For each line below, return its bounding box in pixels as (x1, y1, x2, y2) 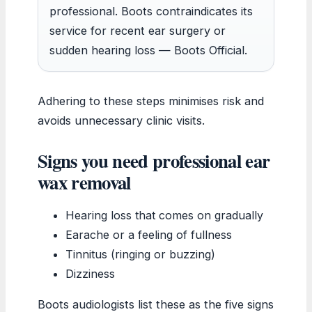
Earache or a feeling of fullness (65, 227, 232, 242)
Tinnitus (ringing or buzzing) (65, 247, 215, 261)
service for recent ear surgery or (49, 23, 226, 38)
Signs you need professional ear (38, 146, 270, 174)
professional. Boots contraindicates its (49, 3, 253, 18)
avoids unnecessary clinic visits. (38, 113, 205, 127)
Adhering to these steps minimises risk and (38, 93, 264, 108)
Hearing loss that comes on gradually (65, 208, 263, 222)
